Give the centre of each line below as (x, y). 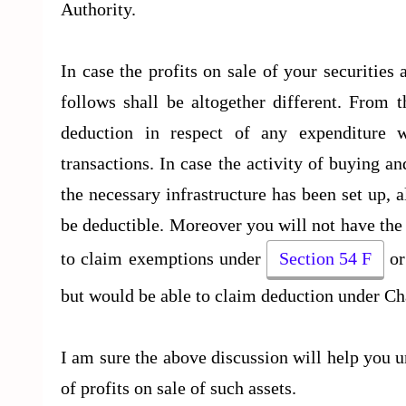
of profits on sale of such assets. (179, 388)
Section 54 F (326, 258)
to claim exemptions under (164, 258)
